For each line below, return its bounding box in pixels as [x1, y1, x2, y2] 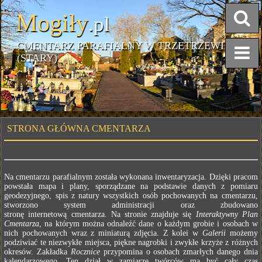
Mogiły [16, 9, 89, 36]
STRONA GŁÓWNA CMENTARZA [7, 123, 151, 133]
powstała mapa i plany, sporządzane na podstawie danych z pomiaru [4, 182, 258, 191]
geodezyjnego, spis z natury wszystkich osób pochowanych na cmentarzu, [4, 191, 258, 200]
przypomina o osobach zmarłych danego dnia [99, 247, 258, 256]
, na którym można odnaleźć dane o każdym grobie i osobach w [39, 219, 258, 228]
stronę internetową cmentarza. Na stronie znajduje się [4, 210, 196, 219]
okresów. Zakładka [4, 247, 71, 256]
